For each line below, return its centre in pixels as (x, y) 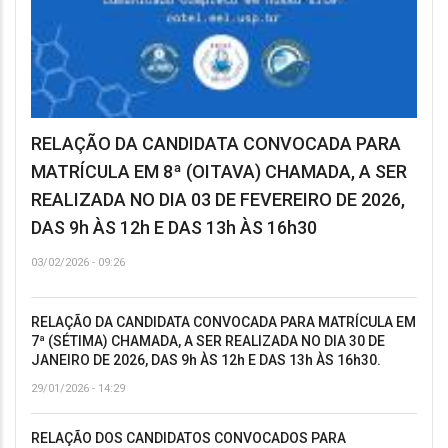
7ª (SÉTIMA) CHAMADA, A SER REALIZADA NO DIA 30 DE (208, 340)
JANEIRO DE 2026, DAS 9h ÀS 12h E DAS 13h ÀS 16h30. (206, 359)
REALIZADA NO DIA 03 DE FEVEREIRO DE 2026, (218, 199)
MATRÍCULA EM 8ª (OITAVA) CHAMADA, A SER (219, 171)
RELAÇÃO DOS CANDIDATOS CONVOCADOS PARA (188, 437)
